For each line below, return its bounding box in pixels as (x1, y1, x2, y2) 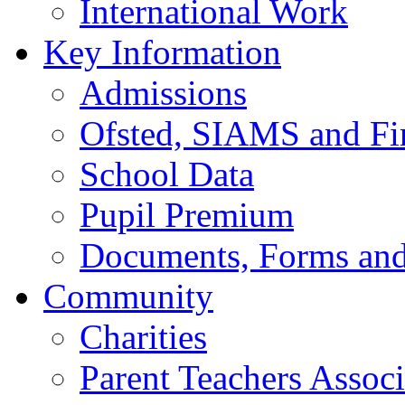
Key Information (43, 33, 281, 72)
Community (43, 277, 213, 316)
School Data (80, 155, 254, 194)
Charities (80, 317, 207, 357)
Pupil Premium (80, 195, 294, 235)
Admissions (80, 73, 247, 113)
